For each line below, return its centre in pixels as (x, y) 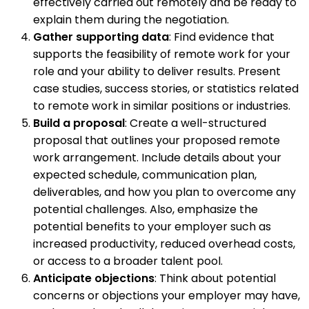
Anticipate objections (94, 279)
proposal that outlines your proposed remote (157, 141)
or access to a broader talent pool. (128, 261)
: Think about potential (215, 279)
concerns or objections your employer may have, (167, 296)
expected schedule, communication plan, (145, 175)
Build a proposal (79, 123)
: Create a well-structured (196, 123)
